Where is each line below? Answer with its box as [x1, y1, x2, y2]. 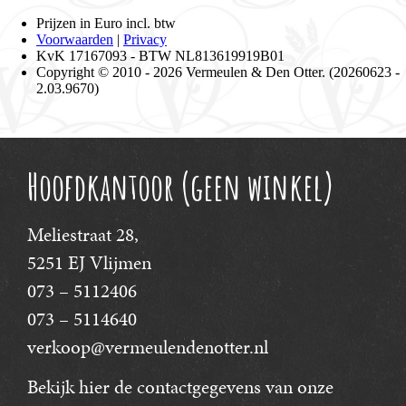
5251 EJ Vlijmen [27, 248, 151, 276]
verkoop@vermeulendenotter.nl [27, 333, 268, 361]
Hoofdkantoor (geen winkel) [27, 163, 334, 210]
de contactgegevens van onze [110, 373, 333, 401]
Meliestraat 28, [27, 220, 139, 248]
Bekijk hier [27, 373, 110, 401]
